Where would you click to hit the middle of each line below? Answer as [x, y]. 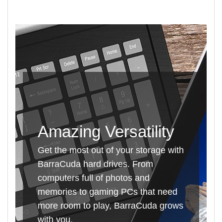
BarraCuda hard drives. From [95, 164]
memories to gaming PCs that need [108, 192]
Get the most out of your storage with [111, 150]
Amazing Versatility [106, 131]
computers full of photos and [94, 178]
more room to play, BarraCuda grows [111, 205]
